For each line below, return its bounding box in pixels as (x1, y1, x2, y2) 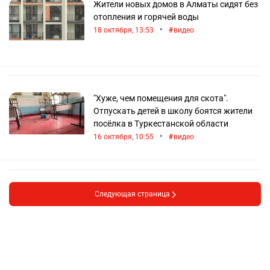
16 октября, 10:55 (93, 132, 154, 141)
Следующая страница (94, 190, 172, 198)
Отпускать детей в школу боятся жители (93, 106, 253, 116)
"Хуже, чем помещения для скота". (93, 93, 228, 103)
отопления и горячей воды (93, 12, 199, 22)
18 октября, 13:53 (93, 25, 154, 34)
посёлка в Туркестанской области (93, 119, 228, 128)
